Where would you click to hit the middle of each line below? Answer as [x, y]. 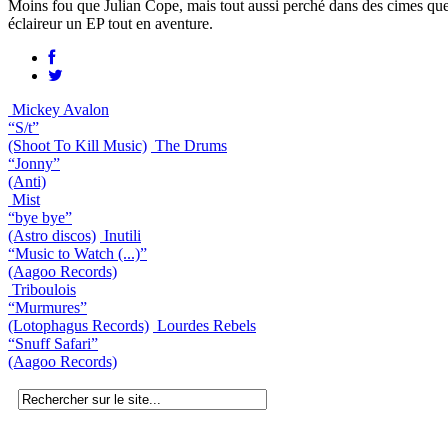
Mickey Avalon [60, 109]
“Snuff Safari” [53, 343]
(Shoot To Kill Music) [77, 145]
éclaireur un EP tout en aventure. [110, 23]
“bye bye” [40, 217]
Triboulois [44, 289]
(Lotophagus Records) [78, 325]
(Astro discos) [52, 235]
